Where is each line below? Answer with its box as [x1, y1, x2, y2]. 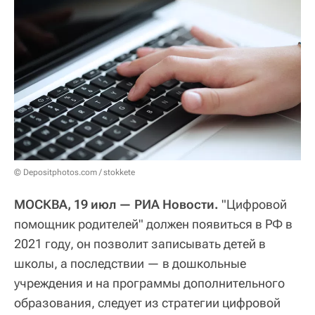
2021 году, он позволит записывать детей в [14, 236, 266, 251]
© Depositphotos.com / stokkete [14, 167, 135, 177]
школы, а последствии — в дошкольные [14, 255, 246, 271]
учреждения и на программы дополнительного [14, 275, 285, 290]
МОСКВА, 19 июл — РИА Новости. [14, 196, 219, 212]
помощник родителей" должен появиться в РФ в [14, 216, 292, 231]
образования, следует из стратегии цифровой [14, 295, 281, 310]
